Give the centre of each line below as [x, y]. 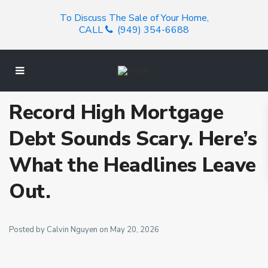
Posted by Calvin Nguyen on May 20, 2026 [84, 230]
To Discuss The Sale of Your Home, [134, 18]
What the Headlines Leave [133, 165]
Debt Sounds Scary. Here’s [133, 139]
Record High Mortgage [116, 112]
